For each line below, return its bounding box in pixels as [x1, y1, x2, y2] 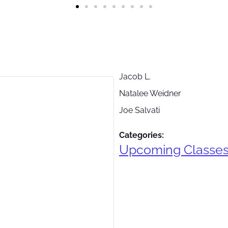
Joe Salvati [119, 105, 160, 115]
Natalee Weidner [119, 88, 181, 98]
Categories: [119, 130, 164, 140]
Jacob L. [119, 71, 151, 81]
